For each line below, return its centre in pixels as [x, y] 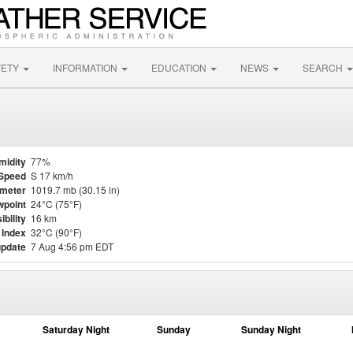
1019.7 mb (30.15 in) [75, 190]
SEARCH [324, 67]
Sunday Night [271, 329]
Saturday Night [76, 329]
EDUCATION [180, 67]
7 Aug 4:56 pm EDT [72, 246]
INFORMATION [86, 67]
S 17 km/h [52, 175]
